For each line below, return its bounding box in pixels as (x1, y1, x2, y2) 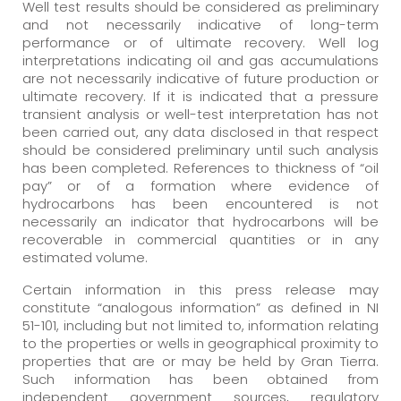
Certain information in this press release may (22, 279, 379, 299)
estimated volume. (22, 247, 148, 267)
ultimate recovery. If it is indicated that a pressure (22, 86, 379, 106)
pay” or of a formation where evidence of (22, 175, 379, 195)
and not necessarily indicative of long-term (22, 14, 379, 34)
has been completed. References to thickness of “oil (22, 158, 379, 177)
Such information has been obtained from (22, 369, 379, 388)
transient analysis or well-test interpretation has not (22, 104, 379, 124)
